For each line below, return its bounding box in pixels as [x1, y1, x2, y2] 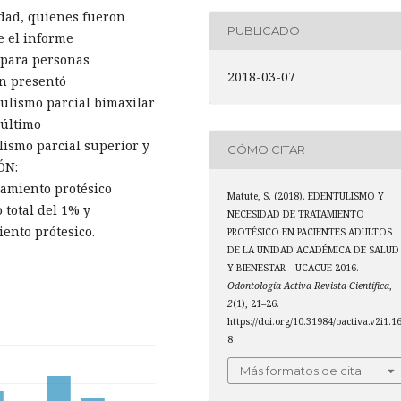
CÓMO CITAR [227, 142, 306, 158]
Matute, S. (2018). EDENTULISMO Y [227, 189, 385, 202]
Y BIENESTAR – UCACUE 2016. [227, 260, 360, 274]
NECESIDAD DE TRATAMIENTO [227, 207, 365, 220]
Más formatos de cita [240, 363, 363, 379]
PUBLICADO [227, 23, 301, 38]
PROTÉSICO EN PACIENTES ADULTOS [227, 225, 393, 238]
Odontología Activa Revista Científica [227, 278, 390, 292]
